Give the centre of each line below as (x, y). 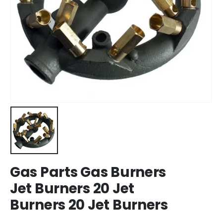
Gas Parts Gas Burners (88, 172)
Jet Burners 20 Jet (72, 188)
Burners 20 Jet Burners (89, 205)
